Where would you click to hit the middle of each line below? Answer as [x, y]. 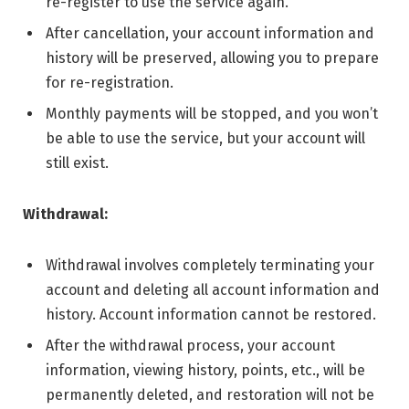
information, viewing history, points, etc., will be [205, 370]
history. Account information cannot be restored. [211, 314]
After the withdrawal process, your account [190, 345]
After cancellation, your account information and [210, 34]
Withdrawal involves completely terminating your [210, 265]
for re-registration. [110, 83]
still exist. [77, 163]
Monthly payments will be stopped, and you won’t [212, 114]
